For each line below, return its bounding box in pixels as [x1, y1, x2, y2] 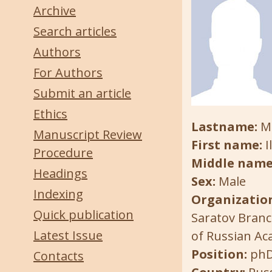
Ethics [33, 106, 67, 122]
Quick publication [33, 206, 134, 223]
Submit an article [33, 85, 131, 101]
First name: [191, 137, 265, 153]
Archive [33, 2, 76, 19]
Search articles [33, 23, 117, 39]
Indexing [33, 186, 83, 202]
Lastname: [191, 118, 260, 135]
